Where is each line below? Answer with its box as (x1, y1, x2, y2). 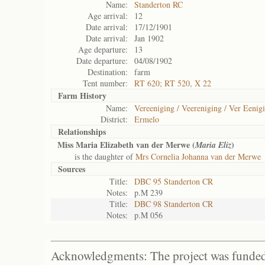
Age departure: (78, 44, 128, 55)
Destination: (88, 66, 128, 77)
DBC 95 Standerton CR (134, 176, 213, 187)
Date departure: (76, 55, 128, 66)
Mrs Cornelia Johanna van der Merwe (135, 151, 261, 162)
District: (101, 114, 128, 125)
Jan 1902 (134, 33, 164, 44)
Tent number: (83, 77, 128, 89)
